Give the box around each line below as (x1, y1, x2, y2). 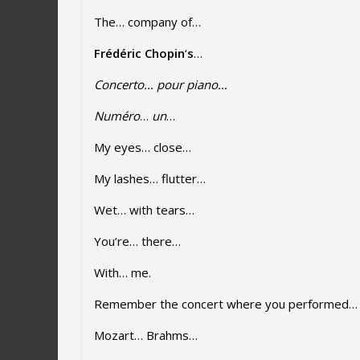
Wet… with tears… (94, 202, 194, 219)
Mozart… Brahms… (94, 327, 198, 344)
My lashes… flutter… (94, 170, 206, 187)
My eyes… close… (94, 139, 191, 156)
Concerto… (94, 76, 153, 93)
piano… (186, 76, 227, 93)
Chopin (141, 45, 185, 62)
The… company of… (94, 14, 201, 31)
